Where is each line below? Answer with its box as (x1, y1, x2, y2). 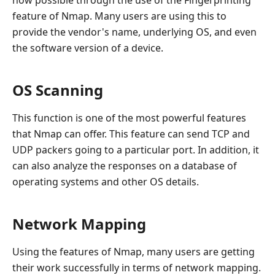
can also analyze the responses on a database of (12, 159, 237, 173)
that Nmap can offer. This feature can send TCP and (12, 127, 250, 141)
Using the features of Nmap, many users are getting (12, 245, 255, 259)
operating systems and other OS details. (12, 175, 199, 189)
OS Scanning (12, 80, 103, 101)
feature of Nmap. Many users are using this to (12, 9, 227, 23)
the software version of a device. (12, 41, 163, 55)
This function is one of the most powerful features (12, 111, 246, 125)
